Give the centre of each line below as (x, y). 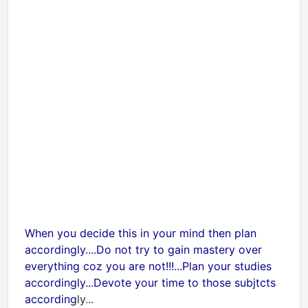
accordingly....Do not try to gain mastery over (143, 250)
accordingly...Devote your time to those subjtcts (150, 283)
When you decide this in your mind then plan (141, 233)
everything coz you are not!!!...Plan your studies (148, 266)
